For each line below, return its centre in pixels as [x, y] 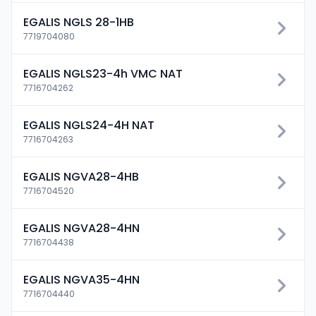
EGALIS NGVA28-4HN [81, 228]
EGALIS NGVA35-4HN [81, 280]
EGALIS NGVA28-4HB [81, 177]
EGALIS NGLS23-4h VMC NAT [103, 74]
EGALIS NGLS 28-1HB [79, 22]
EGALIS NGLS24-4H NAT [89, 125]
